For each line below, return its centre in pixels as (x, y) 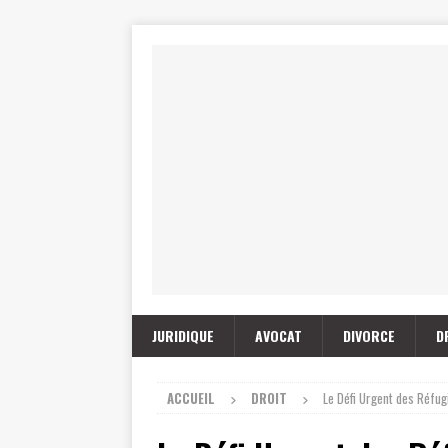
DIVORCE (369, 335)
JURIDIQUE (183, 335)
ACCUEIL (191, 398)
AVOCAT (278, 335)
